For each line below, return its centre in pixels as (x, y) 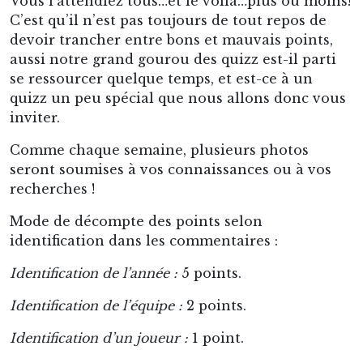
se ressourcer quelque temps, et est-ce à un (161, 79)
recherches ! (52, 189)
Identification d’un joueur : (101, 338)
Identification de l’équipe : (96, 305)
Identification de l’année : (96, 273)
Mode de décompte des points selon (136, 221)
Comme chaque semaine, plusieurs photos (159, 150)
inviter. (35, 117)
